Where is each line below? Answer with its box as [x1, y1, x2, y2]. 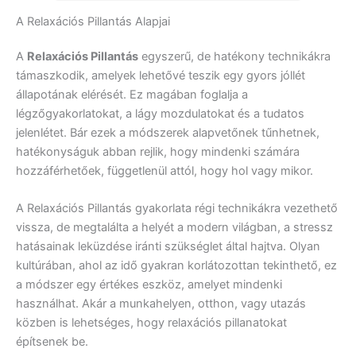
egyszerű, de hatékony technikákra [138, 48, 331, 64]
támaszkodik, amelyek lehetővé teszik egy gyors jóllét [16, 68, 305, 83]
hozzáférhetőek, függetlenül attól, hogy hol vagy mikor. [16, 163, 313, 178]
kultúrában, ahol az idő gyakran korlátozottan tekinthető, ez [16, 258, 337, 273]
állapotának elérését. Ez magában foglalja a [16, 87, 248, 102]
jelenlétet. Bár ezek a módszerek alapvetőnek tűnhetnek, [16, 125, 319, 140]
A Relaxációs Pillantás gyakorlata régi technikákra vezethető [16, 201, 338, 216]
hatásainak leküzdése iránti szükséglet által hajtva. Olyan [16, 239, 320, 254]
